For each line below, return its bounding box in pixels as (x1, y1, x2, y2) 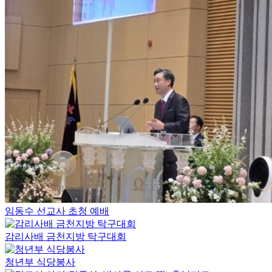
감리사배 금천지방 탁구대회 (5, 231, 126, 242)
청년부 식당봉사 (5, 256, 75, 267)
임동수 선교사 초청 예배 (5, 205, 109, 216)
